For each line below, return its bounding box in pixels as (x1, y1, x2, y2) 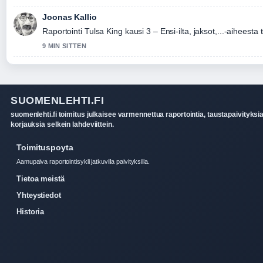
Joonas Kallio (42, 12, 97, 22)
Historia (16, 207, 45, 217)
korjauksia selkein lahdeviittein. (11, 120, 114, 129)
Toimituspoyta (16, 143, 73, 153)
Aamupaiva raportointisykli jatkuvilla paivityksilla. (16, 158, 150, 166)
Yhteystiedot (16, 191, 61, 200)
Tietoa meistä (16, 174, 65, 184)
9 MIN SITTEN (42, 42, 86, 50)
